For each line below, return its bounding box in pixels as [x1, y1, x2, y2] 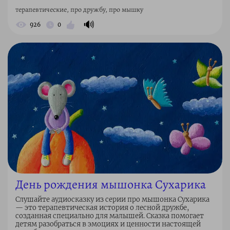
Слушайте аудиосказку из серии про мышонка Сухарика [15, 195, 209, 204]
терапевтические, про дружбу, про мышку [15, 5, 143, 15]
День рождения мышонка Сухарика [15, 176, 206, 193]
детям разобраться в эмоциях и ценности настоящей [15, 220, 201, 229]
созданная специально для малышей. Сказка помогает [15, 212, 204, 221]
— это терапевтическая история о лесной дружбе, [15, 203, 189, 213]
